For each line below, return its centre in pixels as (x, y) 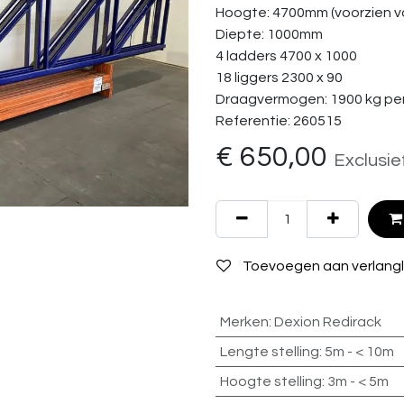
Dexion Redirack (327, 322)
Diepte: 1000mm (269, 34)
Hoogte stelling (271, 381)
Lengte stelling (269, 352)
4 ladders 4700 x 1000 (286, 56)
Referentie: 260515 (279, 121)
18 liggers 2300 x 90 (279, 78)
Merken (244, 322)
